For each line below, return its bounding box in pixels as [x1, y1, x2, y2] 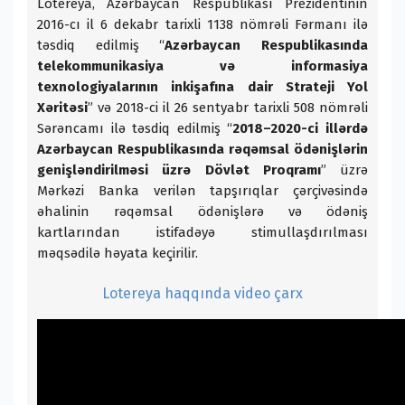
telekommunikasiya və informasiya [37, 58, 368, 75]
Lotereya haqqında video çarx [102, 285, 303, 303]
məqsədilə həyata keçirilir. [37, 245, 198, 262]
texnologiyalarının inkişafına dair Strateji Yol [37, 79, 368, 96]
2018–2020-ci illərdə [232, 120, 369, 137]
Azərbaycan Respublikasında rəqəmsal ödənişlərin [37, 141, 368, 158]
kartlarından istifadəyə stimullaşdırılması [37, 224, 368, 241]
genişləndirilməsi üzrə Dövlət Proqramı [37, 162, 321, 179]
